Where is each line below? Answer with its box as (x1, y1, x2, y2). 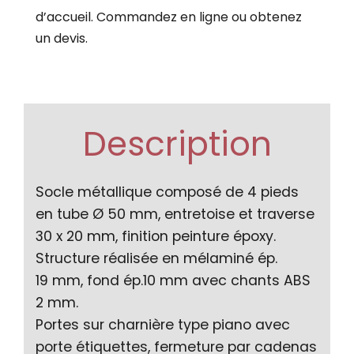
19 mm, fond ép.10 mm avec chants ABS (36, 270, 311, 290)
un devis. (36, 28, 88, 47)
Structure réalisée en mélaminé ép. (36, 248, 277, 268)
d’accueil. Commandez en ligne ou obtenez (36, 7, 302, 26)
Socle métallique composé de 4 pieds (36, 182, 299, 201)
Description (82, 120, 272, 168)
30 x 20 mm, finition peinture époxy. (36, 226, 276, 246)
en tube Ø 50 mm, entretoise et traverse (36, 204, 314, 224)
